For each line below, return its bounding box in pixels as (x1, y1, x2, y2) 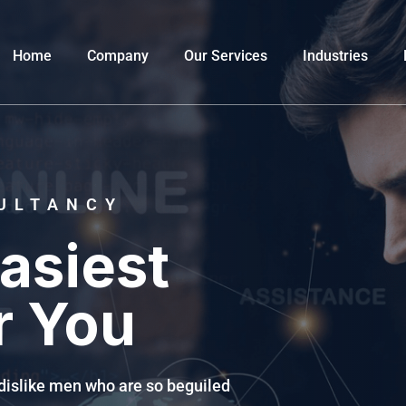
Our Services (184, 47, 267, 65)
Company (87, 47, 149, 65)
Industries (303, 47, 368, 65)
